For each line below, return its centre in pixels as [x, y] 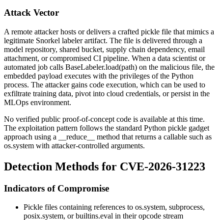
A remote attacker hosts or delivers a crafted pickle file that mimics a [109, 31]
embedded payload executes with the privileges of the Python [99, 76]
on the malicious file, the [176, 67]
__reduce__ [77, 137]
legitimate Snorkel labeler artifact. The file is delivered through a [103, 40]
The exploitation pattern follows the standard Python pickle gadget [107, 128]
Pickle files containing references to [79, 207]
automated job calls [35, 67]
